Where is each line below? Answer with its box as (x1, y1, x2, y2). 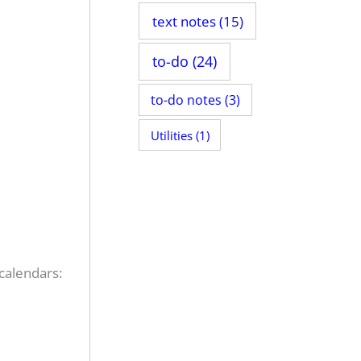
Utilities (150, 127, 193, 143)
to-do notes (151, 90, 222, 109)
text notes (151, 10, 216, 31)
